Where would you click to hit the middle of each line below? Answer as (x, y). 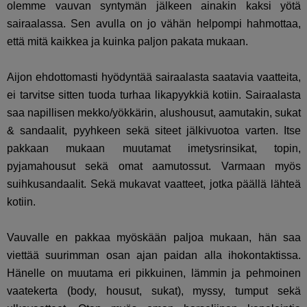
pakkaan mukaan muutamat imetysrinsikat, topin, (154, 149)
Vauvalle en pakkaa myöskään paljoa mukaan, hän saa (154, 238)
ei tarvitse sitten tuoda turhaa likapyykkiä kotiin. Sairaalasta (154, 95)
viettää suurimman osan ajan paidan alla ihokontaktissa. (154, 256)
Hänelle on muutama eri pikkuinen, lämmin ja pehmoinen (154, 273)
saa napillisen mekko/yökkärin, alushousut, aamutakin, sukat (154, 113)
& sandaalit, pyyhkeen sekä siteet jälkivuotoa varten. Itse (154, 131)
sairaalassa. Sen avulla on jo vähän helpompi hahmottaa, (154, 24)
